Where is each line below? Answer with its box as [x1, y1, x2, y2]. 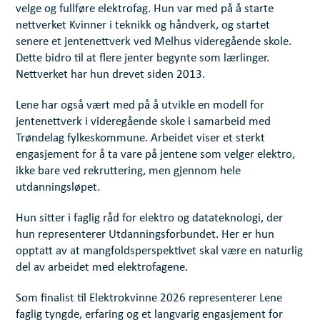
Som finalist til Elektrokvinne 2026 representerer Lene [16, 292, 283, 305]
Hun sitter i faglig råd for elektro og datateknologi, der [16, 212, 284, 225]
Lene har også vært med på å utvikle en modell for [16, 99, 265, 112]
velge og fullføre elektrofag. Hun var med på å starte [16, 3, 274, 16]
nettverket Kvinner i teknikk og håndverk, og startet [16, 19, 271, 32]
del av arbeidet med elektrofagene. [16, 261, 189, 274]
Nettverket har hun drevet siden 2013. [16, 69, 206, 81]
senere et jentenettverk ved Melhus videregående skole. [16, 36, 292, 49]
